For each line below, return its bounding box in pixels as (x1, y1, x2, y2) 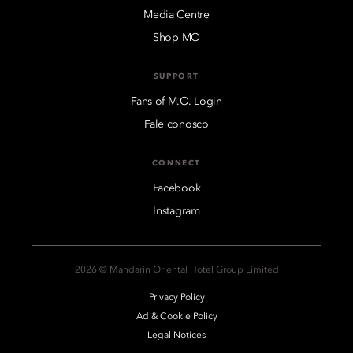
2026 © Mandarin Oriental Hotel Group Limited (74, 265, 279, 275)
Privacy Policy (148, 292, 205, 303)
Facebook (152, 182, 201, 194)
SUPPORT (153, 72, 200, 80)
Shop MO (153, 32, 200, 43)
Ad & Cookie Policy (136, 311, 217, 321)
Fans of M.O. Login (131, 95, 222, 107)
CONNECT (151, 158, 202, 167)
